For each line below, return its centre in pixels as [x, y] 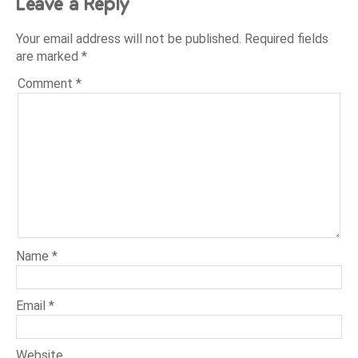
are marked [49, 57]
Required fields [287, 39]
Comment [47, 84]
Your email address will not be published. [129, 39]
